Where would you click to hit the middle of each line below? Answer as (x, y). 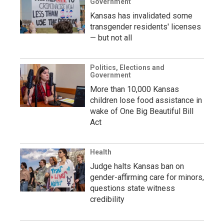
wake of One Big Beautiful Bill (142, 111)
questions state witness (132, 188)
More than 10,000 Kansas (134, 89)
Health (101, 152)
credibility (107, 199)
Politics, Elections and (127, 67)
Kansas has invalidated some (141, 16)
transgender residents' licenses (145, 27)
